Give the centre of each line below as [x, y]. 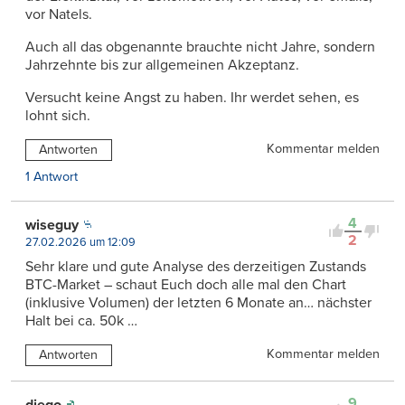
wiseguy [52, 225]
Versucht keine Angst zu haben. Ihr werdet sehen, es [192, 98]
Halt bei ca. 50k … [81, 320]
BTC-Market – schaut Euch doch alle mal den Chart [186, 284]
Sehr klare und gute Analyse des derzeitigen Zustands [196, 266]
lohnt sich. [58, 116]
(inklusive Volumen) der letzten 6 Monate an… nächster [198, 302]
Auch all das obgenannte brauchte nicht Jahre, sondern [200, 47]
